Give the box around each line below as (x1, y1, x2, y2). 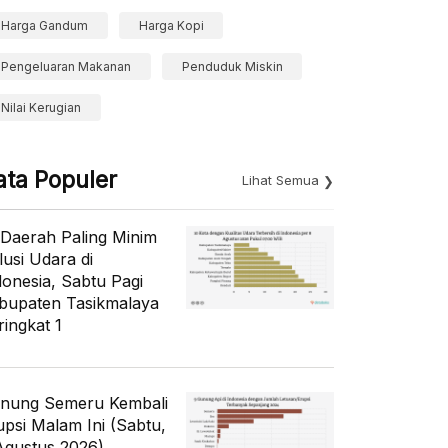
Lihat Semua (242, 172, 319, 188)
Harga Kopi (138, 18, 204, 33)
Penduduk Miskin (181, 59, 283, 74)
